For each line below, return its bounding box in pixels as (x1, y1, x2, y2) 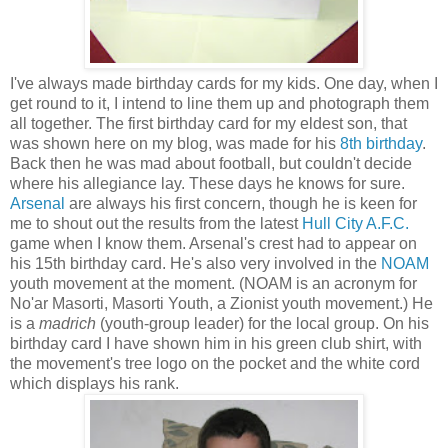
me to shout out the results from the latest (10, 215, 302, 233)
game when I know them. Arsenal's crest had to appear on (10, 235, 417, 253)
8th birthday (340, 135, 422, 153)
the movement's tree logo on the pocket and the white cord (10, 355, 420, 373)
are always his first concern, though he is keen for (65, 195, 417, 213)
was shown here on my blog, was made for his (10, 135, 340, 153)
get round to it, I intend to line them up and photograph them (10, 95, 429, 113)
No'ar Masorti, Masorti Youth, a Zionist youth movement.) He (10, 295, 433, 313)
